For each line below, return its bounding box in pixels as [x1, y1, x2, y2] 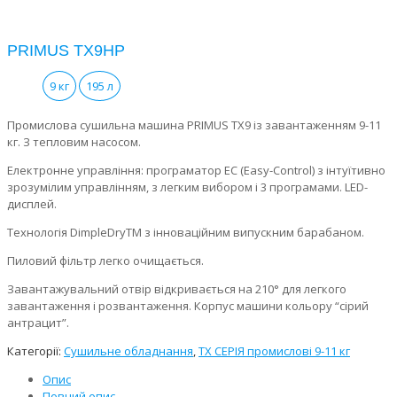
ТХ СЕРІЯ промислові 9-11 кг [198, 343, 350, 360]
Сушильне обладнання [64, 343, 193, 360]
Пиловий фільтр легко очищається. [7, 253, 204, 269]
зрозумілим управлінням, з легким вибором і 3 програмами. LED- [7, 179, 368, 196]
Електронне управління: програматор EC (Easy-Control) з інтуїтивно [7, 162, 385, 179]
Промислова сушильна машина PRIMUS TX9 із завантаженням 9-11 [7, 117, 381, 134]
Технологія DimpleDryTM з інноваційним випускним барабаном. [7, 224, 364, 241]
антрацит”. [7, 315, 69, 331]
